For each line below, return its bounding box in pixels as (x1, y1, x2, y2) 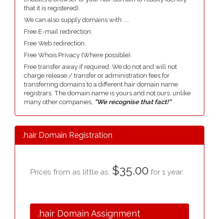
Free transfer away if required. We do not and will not (24, 63, 177, 70)
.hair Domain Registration (22, 131, 112, 140)
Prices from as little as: (30, 167, 112, 176)
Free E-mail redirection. (24, 28, 92, 35)
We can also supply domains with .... (24, 16, 129, 23)
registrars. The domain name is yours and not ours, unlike (24, 89, 191, 97)
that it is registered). (24, 4, 80, 12)
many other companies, (24, 98, 94, 106)
